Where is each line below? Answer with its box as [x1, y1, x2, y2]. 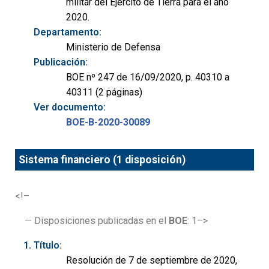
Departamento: [34, 26, 101, 38]
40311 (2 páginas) [66, 86, 142, 98]
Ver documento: [34, 101, 106, 113]
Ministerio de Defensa [66, 41, 160, 53]
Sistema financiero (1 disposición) [19, 154, 186, 166]
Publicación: [34, 56, 88, 68]
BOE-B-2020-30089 [66, 116, 150, 128]
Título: [34, 240, 62, 252]
